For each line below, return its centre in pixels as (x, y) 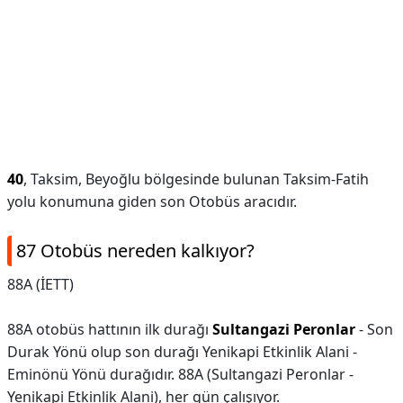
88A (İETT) (40, 284)
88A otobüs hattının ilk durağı (110, 329)
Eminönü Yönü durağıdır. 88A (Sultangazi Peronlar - (180, 374)
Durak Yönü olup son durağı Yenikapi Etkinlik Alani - (182, 352)
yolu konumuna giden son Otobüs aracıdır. (152, 201)
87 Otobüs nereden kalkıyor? (135, 251)
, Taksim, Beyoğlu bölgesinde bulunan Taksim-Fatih (196, 179)
